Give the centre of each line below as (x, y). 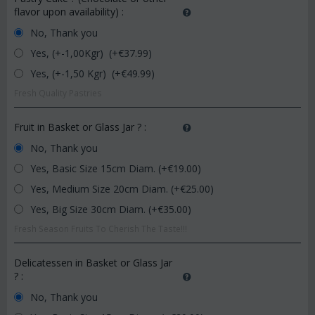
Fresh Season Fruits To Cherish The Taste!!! (101, 229)
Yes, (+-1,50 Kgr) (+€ (77, 73)
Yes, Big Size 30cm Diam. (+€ (95, 209)
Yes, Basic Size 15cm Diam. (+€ (100, 168)
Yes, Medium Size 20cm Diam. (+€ (107, 189)
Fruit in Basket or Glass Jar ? (79, 127)
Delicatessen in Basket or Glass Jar (93, 263)
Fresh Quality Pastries (58, 93)
